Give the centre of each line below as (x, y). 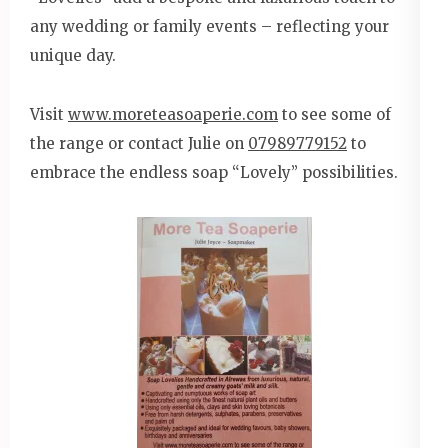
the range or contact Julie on (139, 143)
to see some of (334, 114)
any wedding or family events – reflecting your (209, 26)
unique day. (73, 55)
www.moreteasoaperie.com (173, 114)
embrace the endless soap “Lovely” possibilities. (214, 172)
